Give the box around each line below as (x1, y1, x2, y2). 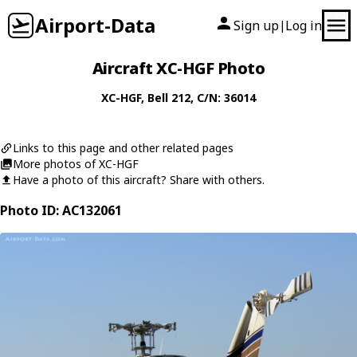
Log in (285, 17, 322, 34)
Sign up (233, 17, 279, 34)
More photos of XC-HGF (13, 156, 139, 171)
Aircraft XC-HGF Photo (92, 57, 265, 79)
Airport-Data (35, 12, 155, 38)
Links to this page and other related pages (13, 140, 233, 155)
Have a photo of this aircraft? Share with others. (13, 172, 265, 187)
